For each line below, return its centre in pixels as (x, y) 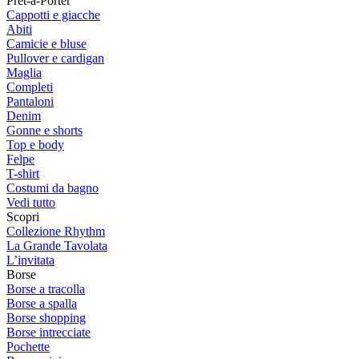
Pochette (28, 347)
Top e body (35, 145)
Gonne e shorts (44, 130)
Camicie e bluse (46, 44)
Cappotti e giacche (53, 15)
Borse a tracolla (46, 289)
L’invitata (30, 260)
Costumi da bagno (52, 188)
